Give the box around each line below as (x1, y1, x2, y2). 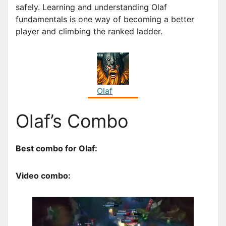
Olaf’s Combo (16, 110, 128, 133)
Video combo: (16, 171, 71, 181)
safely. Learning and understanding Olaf (16, 2, 167, 13)
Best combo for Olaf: (16, 143, 97, 154)
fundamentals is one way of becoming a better (16, 14, 194, 25)
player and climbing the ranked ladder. (16, 26, 162, 37)
